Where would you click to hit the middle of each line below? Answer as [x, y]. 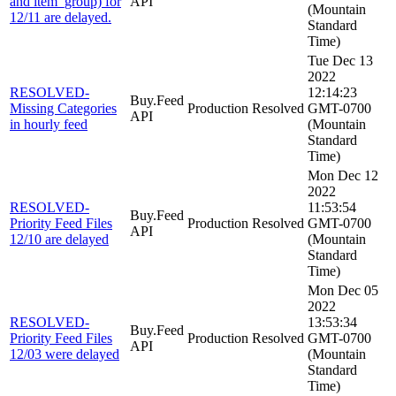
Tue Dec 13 [340, 60]
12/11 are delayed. [61, 17]
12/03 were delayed [65, 354]
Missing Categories [63, 108]
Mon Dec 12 [343, 175]
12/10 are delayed [59, 239]
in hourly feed [49, 124]
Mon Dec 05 [343, 290]
